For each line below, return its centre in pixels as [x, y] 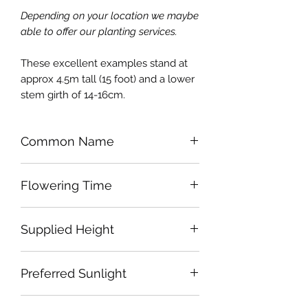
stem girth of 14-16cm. [73, 95]
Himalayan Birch [59, 170]
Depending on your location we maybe [110, 15]
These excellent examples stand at [104, 63]
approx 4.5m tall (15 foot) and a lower [108, 79]
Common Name [67, 141]
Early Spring [49, 214]
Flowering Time [66, 185]
